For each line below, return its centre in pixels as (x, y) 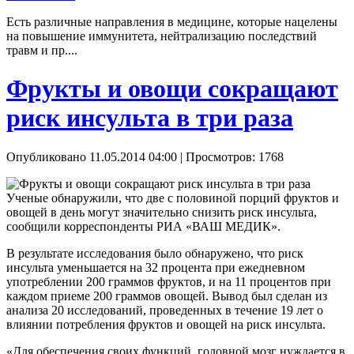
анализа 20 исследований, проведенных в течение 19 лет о (165, 310)
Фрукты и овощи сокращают (172, 89)
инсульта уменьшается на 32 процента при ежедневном (156, 267)
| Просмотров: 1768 (230, 156)
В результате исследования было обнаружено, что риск (155, 253)
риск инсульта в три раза (150, 118)
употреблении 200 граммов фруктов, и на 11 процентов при (169, 281)
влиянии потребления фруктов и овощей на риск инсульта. (166, 324)
